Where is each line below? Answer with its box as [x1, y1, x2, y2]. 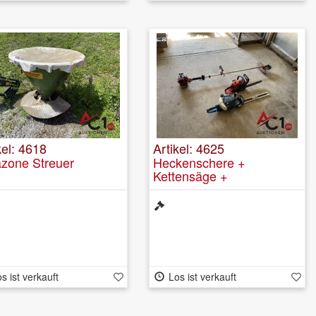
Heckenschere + [153, 152, 245, 171]
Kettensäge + [153, 166, 228, 185]
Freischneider [153, 179, 229, 198]
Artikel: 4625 [153, 138, 224, 157]
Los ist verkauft [168, 269, 236, 284]
